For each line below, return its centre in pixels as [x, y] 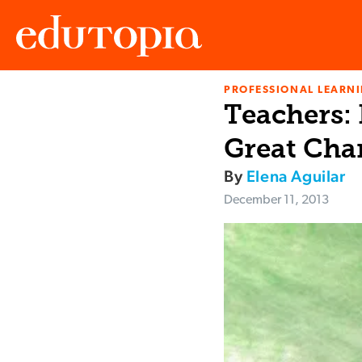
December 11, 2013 [276, 201]
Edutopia [39, 105]
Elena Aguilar [296, 177]
